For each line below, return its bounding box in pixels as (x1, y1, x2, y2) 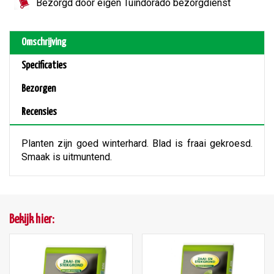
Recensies (21, 107, 57, 118)
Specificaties (21, 61, 67, 72)
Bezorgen (21, 84, 56, 95)
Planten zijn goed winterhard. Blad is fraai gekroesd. (21, 138, 253, 150)
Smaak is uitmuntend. (21, 151, 112, 163)
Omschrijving (21, 37, 66, 48)
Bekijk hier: (9, 214, 54, 226)
